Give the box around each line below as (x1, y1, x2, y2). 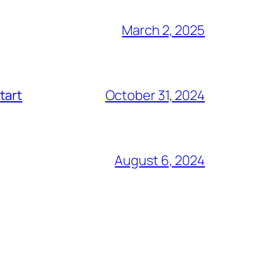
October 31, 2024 (105, 86, 205, 104)
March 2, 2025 (122, 20, 205, 39)
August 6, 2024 (115, 151, 205, 169)
